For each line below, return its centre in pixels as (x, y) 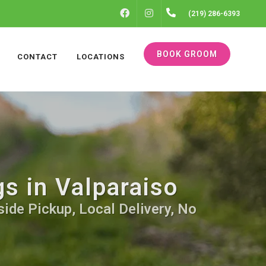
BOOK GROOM (187, 54)
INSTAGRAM (184, 14)
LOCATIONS (101, 57)
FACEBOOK (157, 14)
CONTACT (37, 57)
